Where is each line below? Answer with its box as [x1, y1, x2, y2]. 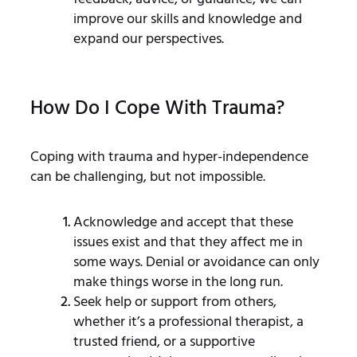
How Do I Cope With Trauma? [29, 91, 284, 124]
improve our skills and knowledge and [73, 6, 302, 30]
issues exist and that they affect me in [73, 229, 303, 253]
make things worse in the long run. [73, 269, 286, 293]
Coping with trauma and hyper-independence [29, 144, 308, 168]
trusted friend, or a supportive [73, 329, 255, 353]
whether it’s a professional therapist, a [73, 309, 304, 333]
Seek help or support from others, [73, 289, 277, 313]
